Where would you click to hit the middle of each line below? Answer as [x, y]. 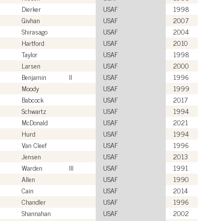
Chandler [34, 201]
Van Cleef [34, 145]
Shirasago [35, 31]
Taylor [30, 54]
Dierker [31, 8]
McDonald [35, 122]
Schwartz [34, 110]
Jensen [31, 156]
